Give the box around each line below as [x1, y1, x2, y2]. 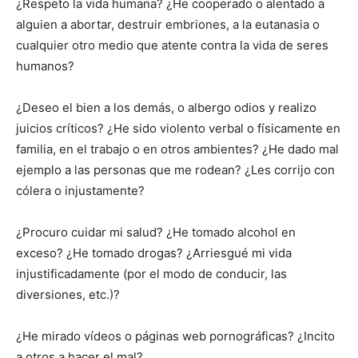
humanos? [16, 58, 74, 74]
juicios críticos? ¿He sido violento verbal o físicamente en [16, 121, 340, 137]
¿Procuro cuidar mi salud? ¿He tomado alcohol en [16, 225, 296, 241]
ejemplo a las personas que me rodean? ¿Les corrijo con [16, 162, 335, 178]
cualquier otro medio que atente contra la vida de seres [16, 38, 328, 54]
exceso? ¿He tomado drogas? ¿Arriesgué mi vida [16, 245, 292, 261]
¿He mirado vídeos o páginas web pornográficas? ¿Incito [16, 328, 335, 344]
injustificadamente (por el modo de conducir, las [16, 266, 287, 282]
